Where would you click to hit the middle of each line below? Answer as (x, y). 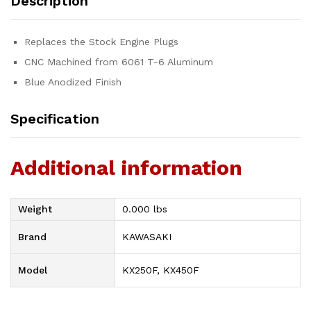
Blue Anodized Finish (73, 82)
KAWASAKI (147, 236)
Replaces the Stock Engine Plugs (101, 42)
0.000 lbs (145, 209)
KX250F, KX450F (161, 270)
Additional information (126, 167)
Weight (35, 209)
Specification (55, 119)
